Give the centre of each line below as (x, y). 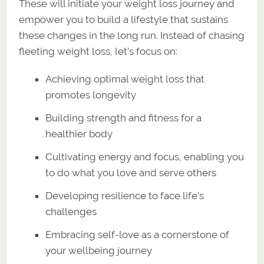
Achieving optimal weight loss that (125, 79)
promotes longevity (91, 95)
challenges (71, 211)
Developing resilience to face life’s (125, 195)
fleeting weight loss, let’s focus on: (98, 51)
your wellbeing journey (99, 250)
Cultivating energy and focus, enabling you (145, 156)
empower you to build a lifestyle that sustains (124, 19)
